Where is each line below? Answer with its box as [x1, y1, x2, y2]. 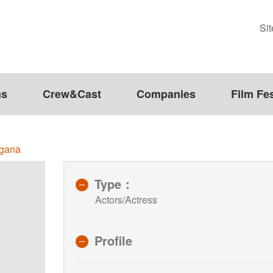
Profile [94, 231, 132, 249]
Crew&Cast [43, 86, 101, 102]
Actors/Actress [95, 192, 157, 207]
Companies [136, 86, 196, 102]
